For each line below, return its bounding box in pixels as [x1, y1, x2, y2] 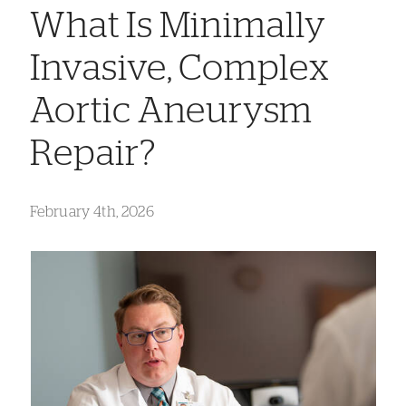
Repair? [30, 135, 156, 172]
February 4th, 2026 [30, 204, 154, 219]
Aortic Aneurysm [30, 92, 314, 130]
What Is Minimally [30, 7, 326, 44]
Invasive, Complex [30, 50, 330, 87]
